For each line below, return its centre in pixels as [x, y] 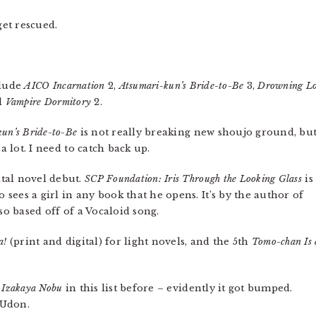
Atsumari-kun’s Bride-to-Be [181, 86]
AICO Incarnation [65, 86]
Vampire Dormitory [48, 102]
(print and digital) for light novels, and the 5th [129, 242]
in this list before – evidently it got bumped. [177, 288]
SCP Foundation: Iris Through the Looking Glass [193, 179]
